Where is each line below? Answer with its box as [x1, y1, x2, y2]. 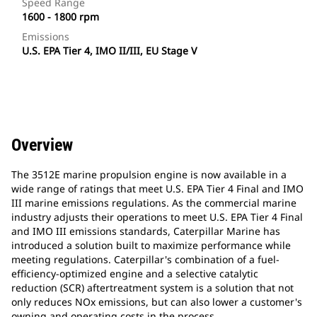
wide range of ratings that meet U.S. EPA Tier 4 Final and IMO [11, 182, 304, 196]
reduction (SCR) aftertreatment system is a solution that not [11, 281, 294, 295]
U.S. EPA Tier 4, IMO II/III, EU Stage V [22, 44, 197, 58]
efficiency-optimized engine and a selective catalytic [11, 267, 258, 281]
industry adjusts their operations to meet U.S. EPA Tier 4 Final [11, 210, 303, 224]
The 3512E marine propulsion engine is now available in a [11, 168, 287, 182]
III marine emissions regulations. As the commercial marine [11, 196, 296, 210]
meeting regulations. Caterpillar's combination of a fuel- [11, 253, 279, 267]
